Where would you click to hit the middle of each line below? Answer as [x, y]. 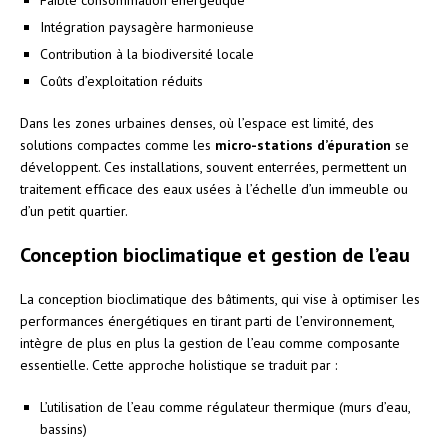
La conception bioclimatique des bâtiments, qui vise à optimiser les [220, 298]
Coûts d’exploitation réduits [121, 80]
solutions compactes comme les [117, 144]
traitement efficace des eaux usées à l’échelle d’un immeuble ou [214, 188]
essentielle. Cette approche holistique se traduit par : [178, 364]
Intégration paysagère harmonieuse [147, 26]
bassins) [63, 428]
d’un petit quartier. [74, 210]
